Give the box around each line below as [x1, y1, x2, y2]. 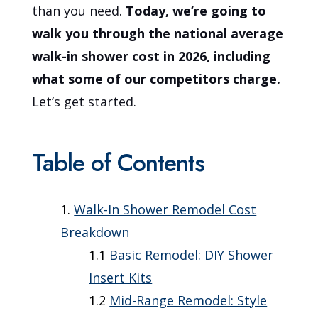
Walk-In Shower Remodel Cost [74, 201, 257, 219]
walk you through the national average [32, 25, 284, 43]
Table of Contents [32, 146, 205, 181]
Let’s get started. [32, 93, 137, 111]
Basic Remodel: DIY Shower [109, 246, 274, 264]
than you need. [32, 2, 126, 20]
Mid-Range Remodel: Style [109, 292, 268, 309]
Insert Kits [89, 269, 153, 287]
